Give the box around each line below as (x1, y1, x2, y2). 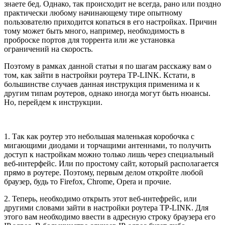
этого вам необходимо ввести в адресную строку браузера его (4, 212, 215, 221)
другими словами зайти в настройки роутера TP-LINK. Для (4, 203, 208, 212)
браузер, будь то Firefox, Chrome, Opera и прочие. (4, 177, 171, 186)
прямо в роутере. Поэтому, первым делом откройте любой (4, 168, 203, 177)
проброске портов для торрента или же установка (4, 35, 175, 44)
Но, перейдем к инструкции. (4, 97, 102, 106)
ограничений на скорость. (4, 44, 93, 53)
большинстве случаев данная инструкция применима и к (4, 79, 200, 88)
